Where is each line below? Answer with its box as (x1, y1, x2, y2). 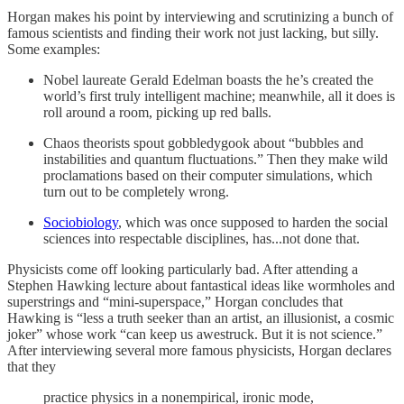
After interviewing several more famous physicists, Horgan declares (7, 342, 391, 358)
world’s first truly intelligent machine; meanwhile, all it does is (43, 87, 395, 104)
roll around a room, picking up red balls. (43, 104, 271, 120)
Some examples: (7, 41, 100, 57)
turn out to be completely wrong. (43, 183, 229, 199)
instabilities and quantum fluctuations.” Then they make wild (43, 151, 388, 167)
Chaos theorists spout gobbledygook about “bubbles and (43, 134, 363, 151)
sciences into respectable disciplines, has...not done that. (43, 230, 360, 246)
